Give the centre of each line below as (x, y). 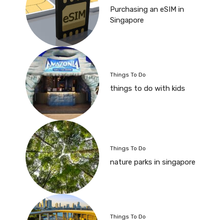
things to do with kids (148, 88)
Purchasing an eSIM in (147, 9)
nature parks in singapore (153, 162)
